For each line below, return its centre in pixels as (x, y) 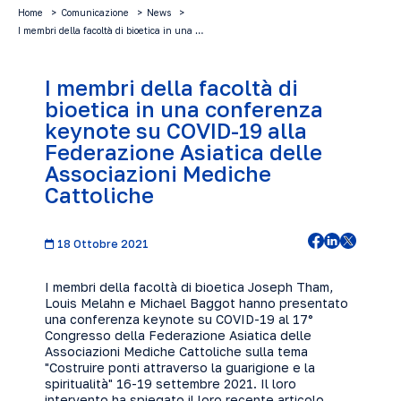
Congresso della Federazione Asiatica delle (178, 335)
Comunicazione (95, 13)
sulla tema (275, 351)
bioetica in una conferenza (184, 109)
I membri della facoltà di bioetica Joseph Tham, (189, 287)
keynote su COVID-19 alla (176, 130)
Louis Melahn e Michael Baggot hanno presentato (196, 303)
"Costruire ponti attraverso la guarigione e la (180, 367)
